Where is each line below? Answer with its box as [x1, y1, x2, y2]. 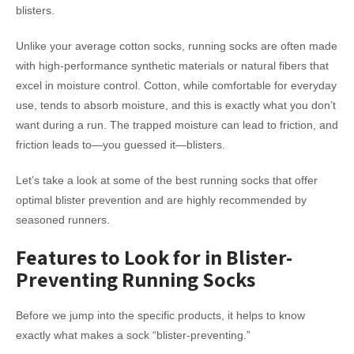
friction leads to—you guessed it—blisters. [16, 138, 225, 151]
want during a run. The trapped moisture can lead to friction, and [16, 119, 338, 131]
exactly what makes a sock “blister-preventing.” [16, 329, 250, 341]
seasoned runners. [16, 213, 110, 226]
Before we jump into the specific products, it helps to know [16, 309, 305, 322]
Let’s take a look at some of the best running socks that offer [16, 174, 318, 186]
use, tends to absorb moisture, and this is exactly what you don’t [16, 99, 336, 111]
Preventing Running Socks [16, 265, 255, 292]
